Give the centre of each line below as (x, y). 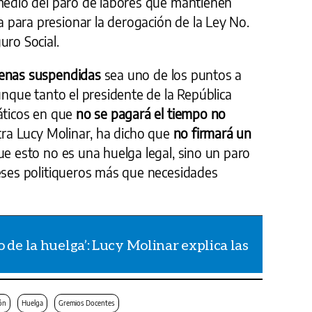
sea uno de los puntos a (171, 74)
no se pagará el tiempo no (151, 113)
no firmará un (212, 133)
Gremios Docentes (86, 303)
